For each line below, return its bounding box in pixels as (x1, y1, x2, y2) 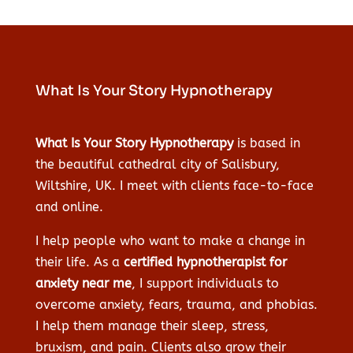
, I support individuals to (131, 276, 279, 292)
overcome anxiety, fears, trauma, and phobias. (35, 297, 318, 313)
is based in (232, 136, 300, 151)
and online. (35, 199, 103, 215)
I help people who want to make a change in (35, 233, 305, 249)
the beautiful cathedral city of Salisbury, (35, 157, 280, 173)
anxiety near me (35, 276, 132, 292)
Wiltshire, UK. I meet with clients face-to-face (35, 178, 314, 194)
